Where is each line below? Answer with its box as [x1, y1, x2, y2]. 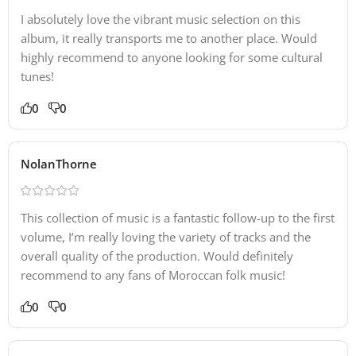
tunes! [21, 68, 54, 84]
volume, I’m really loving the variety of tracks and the [21, 228, 311, 245]
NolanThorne [21, 155, 97, 172]
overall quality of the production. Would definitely [21, 247, 293, 264]
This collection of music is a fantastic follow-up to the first [21, 209, 335, 226]
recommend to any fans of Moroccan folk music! [21, 266, 285, 283]
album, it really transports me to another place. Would [21, 29, 317, 46]
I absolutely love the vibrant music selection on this [21, 10, 300, 27]
